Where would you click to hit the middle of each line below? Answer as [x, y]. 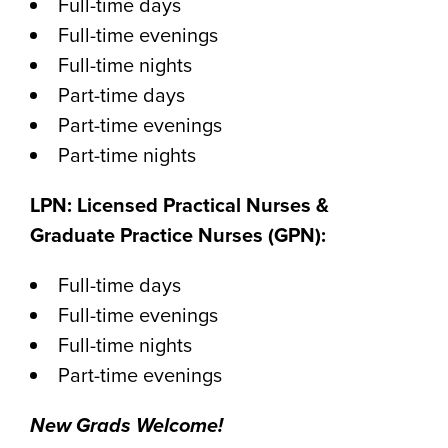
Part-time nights [127, 155]
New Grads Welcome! [126, 425]
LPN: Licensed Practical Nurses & [179, 205]
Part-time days [121, 95]
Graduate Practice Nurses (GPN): [178, 235]
